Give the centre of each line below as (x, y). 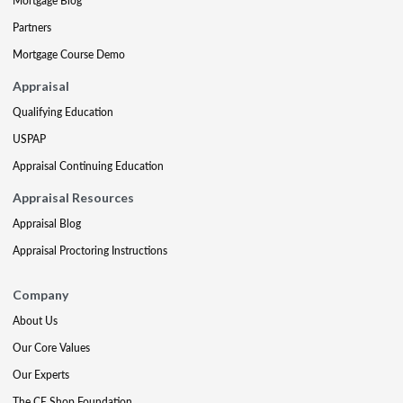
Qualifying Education (63, 112)
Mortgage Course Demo (69, 54)
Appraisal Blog (47, 223)
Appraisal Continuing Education (88, 166)
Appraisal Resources (73, 197)
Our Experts (41, 374)
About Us (35, 320)
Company (40, 294)
